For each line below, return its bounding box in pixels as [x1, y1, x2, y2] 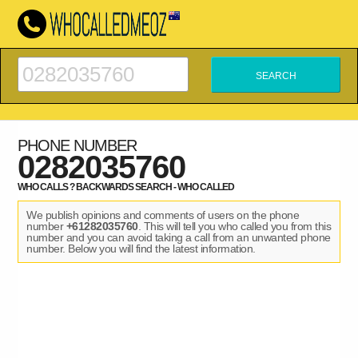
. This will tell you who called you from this [137, 220, 332, 233]
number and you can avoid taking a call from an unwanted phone [26, 231, 331, 244]
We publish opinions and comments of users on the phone [26, 209, 300, 221]
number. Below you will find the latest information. [26, 242, 256, 255]
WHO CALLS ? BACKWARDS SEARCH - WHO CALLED [18, 181, 235, 193]
